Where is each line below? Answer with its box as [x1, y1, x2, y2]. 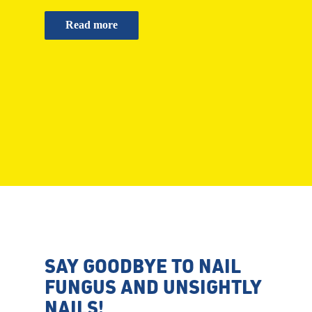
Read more [65, 19, 118, 31]
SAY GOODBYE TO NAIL [45, 254, 242, 279]
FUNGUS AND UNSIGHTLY [45, 275, 263, 299]
